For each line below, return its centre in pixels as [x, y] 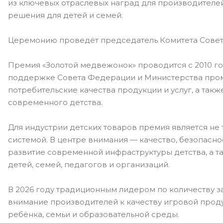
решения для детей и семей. [65, 15]
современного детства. [55, 102]
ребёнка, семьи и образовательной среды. [94, 214]
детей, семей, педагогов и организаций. [89, 165]
